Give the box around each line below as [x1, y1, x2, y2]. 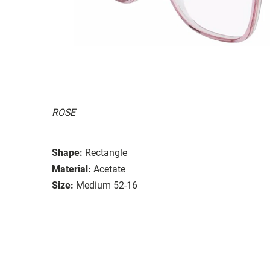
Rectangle [85, 146, 127, 159]
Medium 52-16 [76, 179, 137, 191]
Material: [52, 163, 91, 175]
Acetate [93, 163, 125, 175]
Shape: [52, 146, 83, 159]
